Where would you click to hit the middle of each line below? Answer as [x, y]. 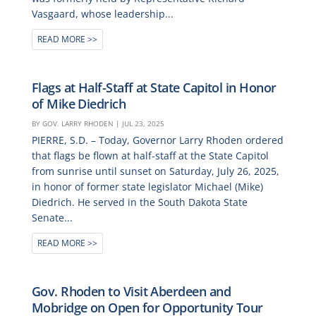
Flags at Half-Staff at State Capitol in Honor [154, 87]
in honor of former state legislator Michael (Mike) [147, 187]
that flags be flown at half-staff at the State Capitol [150, 156]
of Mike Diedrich [79, 104]
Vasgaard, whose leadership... [102, 14]
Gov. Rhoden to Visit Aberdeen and [131, 291]
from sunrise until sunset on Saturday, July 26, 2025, [155, 171]
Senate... [52, 218]
